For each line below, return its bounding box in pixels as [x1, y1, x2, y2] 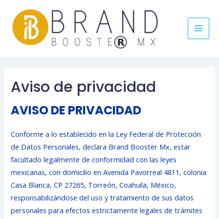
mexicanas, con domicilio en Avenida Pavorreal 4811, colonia [11, 167, 207, 177]
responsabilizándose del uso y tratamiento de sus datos [11, 193, 194, 203]
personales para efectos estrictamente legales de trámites [11, 205, 203, 216]
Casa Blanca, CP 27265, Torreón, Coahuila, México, [11, 180, 176, 190]
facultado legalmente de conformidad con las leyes [11, 154, 177, 165]
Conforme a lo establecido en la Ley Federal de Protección [11, 129, 201, 139]
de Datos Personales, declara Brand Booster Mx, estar [11, 142, 191, 152]
